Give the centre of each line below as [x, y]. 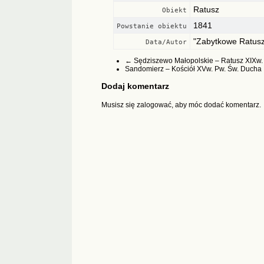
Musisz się [119, 105]
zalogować [154, 105]
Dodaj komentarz [135, 86]
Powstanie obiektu [152, 26]
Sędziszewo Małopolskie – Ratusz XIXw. [197, 60]
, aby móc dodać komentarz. [216, 105]
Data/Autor [166, 42]
